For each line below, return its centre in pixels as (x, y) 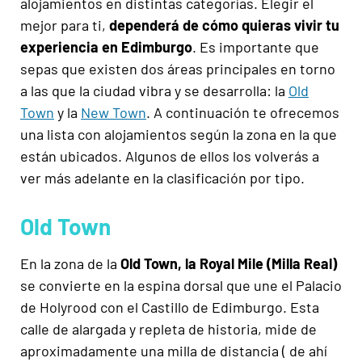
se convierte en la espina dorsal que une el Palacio (181, 285)
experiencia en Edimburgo (106, 46)
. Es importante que (256, 46)
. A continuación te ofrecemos (243, 112)
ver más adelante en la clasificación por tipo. (162, 177)
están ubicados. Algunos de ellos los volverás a (170, 156)
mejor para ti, (65, 25)
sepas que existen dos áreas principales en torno (178, 68)
